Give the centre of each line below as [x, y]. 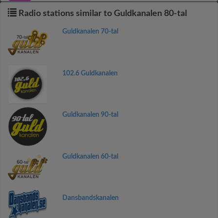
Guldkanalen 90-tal [90, 115]
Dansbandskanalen [90, 198]
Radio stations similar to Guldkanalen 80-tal [102, 14]
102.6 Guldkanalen [90, 73]
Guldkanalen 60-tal [90, 156]
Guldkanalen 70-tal [90, 32]
